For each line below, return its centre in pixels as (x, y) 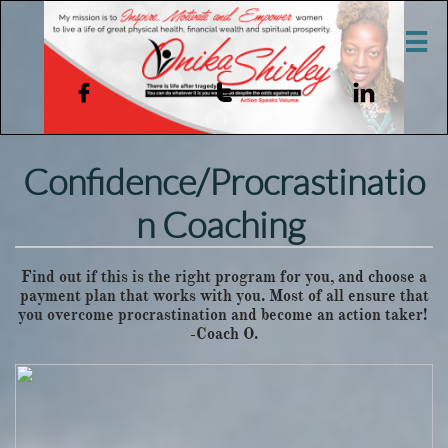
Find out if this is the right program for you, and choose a (224, 277)
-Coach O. (224, 334)
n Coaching (224, 224)
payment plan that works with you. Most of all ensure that (224, 296)
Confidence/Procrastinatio (224, 181)
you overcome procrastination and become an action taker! (224, 315)
